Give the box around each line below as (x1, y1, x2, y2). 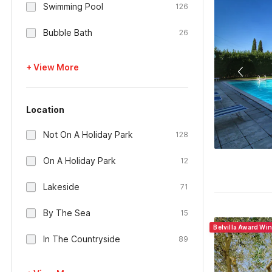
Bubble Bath (43, 27, 92, 38)
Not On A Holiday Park (43, 129, 133, 140)
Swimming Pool (43, 1, 103, 12)
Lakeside (43, 182, 80, 192)
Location (26, 104, 64, 115)
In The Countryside (43, 234, 120, 244)
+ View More (26, 62, 79, 72)
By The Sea (43, 208, 90, 218)
